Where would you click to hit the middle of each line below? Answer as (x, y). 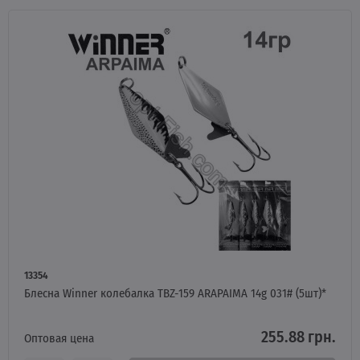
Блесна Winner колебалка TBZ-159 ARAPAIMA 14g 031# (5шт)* (175, 292)
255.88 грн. (299, 336)
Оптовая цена (59, 337)
